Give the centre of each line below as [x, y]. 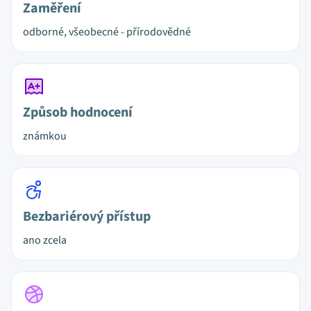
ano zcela [45, 240]
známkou [45, 136]
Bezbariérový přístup [87, 217]
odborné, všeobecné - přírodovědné [107, 32]
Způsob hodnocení [78, 112]
